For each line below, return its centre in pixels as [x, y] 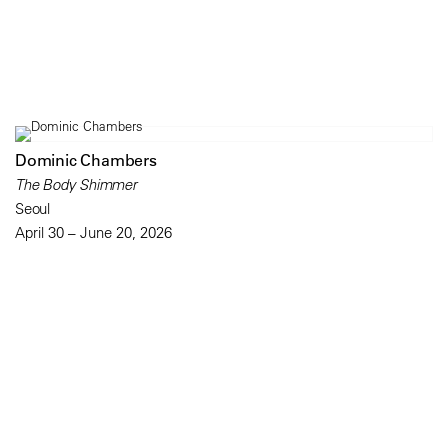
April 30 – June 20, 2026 [93, 233]
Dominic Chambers [86, 160]
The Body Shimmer [76, 185]
